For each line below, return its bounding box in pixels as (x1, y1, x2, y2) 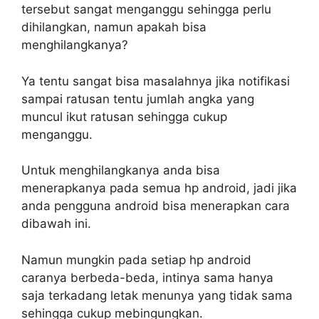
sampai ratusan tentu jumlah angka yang (21, 91, 254, 106)
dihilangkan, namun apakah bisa (21, 20, 206, 35)
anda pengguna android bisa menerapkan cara (21, 199, 290, 214)
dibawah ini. (21, 216, 91, 231)
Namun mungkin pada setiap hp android (21, 252, 251, 267)
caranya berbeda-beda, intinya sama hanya (21, 270, 273, 285)
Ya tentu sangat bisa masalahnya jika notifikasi (21, 73, 290, 88)
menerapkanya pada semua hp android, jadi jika (21, 181, 297, 196)
